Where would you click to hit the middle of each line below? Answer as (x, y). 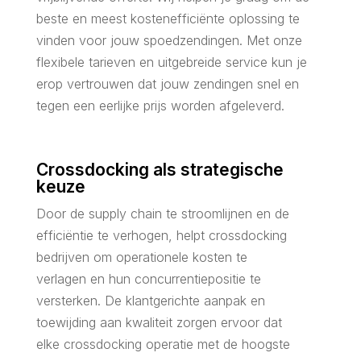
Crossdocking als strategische (160, 169)
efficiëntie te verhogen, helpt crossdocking (161, 235)
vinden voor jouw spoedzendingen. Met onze (169, 40)
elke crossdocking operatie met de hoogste (163, 344)
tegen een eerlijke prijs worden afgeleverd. (160, 105)
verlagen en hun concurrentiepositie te (148, 278)
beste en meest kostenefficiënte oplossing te (168, 18)
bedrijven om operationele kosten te (141, 257)
